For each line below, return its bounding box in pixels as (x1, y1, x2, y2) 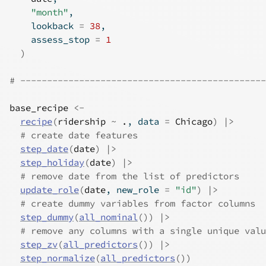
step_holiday (20, 157, 84, 168)
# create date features (20, 129, 138, 141)
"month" (31, 7, 68, 18)
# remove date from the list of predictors (20, 170, 239, 182)
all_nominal (79, 211, 138, 223)
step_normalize (20, 252, 95, 264)
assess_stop (9, 34, 95, 45)
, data (127, 116, 164, 127)
